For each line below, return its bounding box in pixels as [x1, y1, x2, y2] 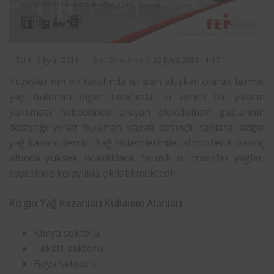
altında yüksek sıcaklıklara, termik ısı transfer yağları [9, 150, 265, 165]
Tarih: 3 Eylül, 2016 [15, 54, 79, 65]
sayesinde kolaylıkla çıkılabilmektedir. [9, 166, 179, 180]
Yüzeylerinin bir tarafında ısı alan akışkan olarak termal [9, 74, 265, 88]
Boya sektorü [34, 256, 95, 270]
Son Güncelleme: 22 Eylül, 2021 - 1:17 [94, 54, 220, 65]
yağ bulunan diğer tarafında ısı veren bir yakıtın [9, 89, 265, 103]
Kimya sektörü [34, 226, 100, 240]
